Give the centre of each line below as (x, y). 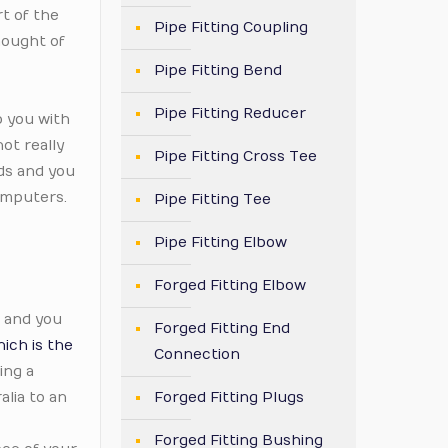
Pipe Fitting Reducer (230, 113)
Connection (197, 354)
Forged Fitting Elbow (230, 285)
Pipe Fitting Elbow (220, 242)
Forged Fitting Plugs (229, 397)
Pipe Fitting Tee (212, 199)
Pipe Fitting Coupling (231, 27)
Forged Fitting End (222, 328)
